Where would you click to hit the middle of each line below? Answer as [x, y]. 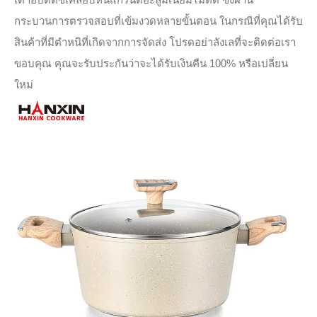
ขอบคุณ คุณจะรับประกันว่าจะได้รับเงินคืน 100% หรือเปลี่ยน [151, 63]
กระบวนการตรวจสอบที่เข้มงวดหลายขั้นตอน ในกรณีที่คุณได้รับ [158, 21]
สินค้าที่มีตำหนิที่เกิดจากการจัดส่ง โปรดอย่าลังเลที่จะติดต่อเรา [155, 42]
